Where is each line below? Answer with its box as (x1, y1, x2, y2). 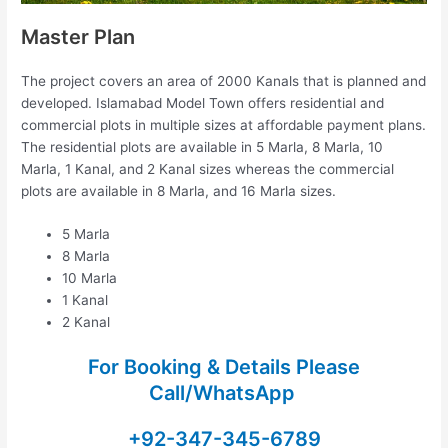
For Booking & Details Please (88, 354, 360, 379)
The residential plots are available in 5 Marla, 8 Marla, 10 (21, 138, 384, 155)
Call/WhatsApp (148, 380, 300, 405)
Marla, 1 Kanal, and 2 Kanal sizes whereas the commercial (21, 160, 395, 177)
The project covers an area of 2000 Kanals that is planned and (21, 72, 427, 89)
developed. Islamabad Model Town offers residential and (21, 94, 385, 111)
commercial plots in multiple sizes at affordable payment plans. (21, 116, 427, 133)
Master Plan (21, 24, 136, 49)
